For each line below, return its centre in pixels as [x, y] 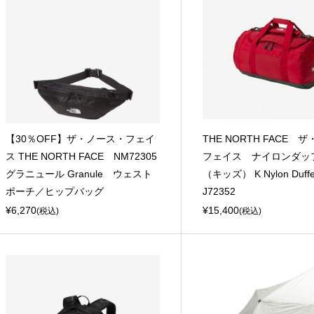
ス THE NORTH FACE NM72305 [81, 157]
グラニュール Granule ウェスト [78, 174]
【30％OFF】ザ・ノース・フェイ [80, 139]
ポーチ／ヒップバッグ [54, 192]
